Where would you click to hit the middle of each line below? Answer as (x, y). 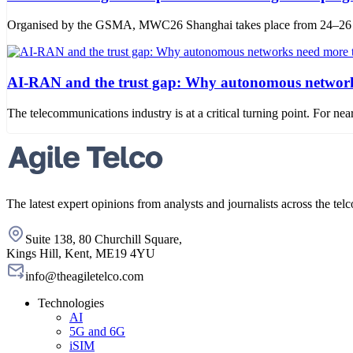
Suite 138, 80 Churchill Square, (104, 239)
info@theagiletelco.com (84, 276)
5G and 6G (97, 331)
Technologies (71, 303)
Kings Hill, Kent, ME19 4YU (81, 253)
